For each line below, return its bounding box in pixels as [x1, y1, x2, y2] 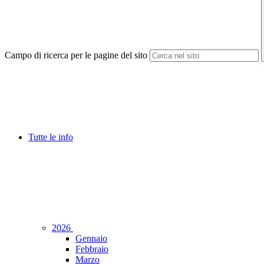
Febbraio [75, 244, 108, 255]
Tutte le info [28, 132, 73, 143]
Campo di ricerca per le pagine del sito [5, 50, 147, 61]
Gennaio [75, 233, 107, 244]
